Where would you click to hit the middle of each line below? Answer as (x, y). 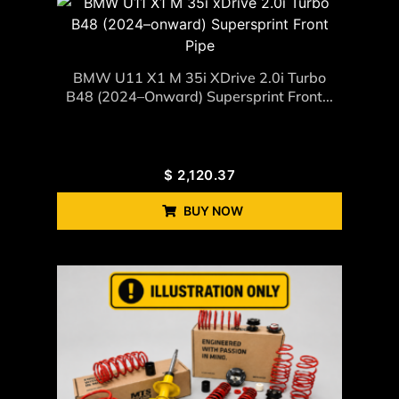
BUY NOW (213, 211)
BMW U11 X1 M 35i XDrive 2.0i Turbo (199, 78)
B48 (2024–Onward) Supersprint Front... (199, 97)
